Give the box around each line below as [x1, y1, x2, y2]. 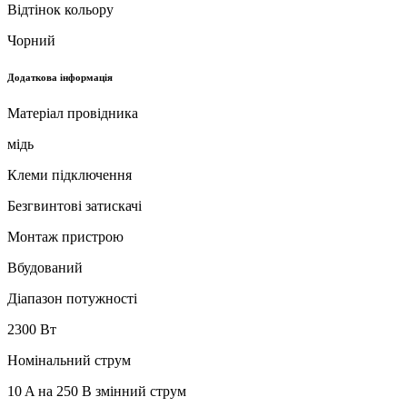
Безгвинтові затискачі [7, 197, 142, 213]
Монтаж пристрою [7, 228, 124, 244]
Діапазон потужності [7, 290, 137, 306]
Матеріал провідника [7, 104, 138, 121]
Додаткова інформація [7, 71, 113, 83]
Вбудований [7, 259, 83, 275]
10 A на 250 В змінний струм [7, 382, 186, 399]
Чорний [7, 32, 55, 48]
